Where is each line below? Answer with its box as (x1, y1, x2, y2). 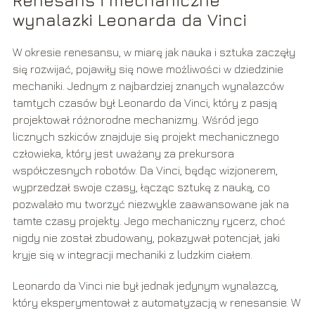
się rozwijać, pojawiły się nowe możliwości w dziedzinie (12, 63, 283, 76)
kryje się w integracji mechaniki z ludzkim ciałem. (12, 248, 252, 262)
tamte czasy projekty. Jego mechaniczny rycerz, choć (12, 214, 285, 228)
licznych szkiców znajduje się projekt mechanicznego (12, 130, 279, 143)
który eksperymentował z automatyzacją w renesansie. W (12, 296, 300, 309)
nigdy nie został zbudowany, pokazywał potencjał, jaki (12, 231, 280, 245)
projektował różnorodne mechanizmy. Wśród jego (12, 113, 259, 127)
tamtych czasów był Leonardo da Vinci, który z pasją (12, 96, 277, 110)
